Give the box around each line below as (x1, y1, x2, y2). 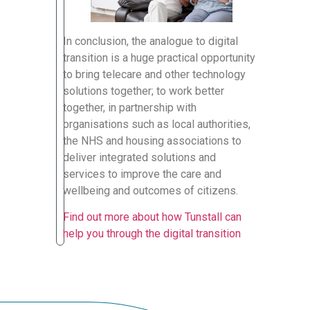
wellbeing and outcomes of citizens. (63, 184, 238, 198)
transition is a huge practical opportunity (63, 51, 255, 65)
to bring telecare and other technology (63, 68, 246, 82)
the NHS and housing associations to (63, 134, 241, 148)
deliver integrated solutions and (63, 151, 216, 165)
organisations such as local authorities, (63, 118, 250, 131)
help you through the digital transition (63, 227, 241, 241)
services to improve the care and (63, 167, 221, 181)
